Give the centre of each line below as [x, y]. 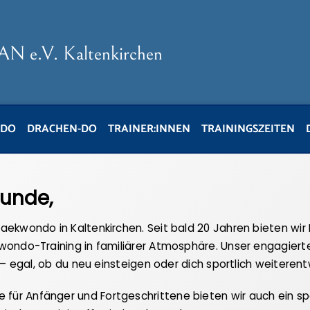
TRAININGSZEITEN [248, 129]
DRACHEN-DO [62, 129]
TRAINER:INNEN [149, 129]
